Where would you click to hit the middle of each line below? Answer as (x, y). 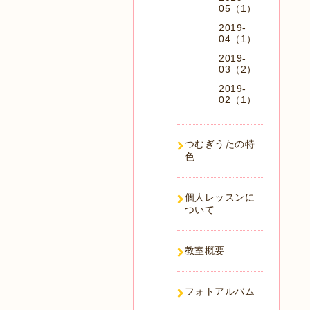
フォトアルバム (219, 291)
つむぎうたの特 (219, 144)
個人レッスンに (219, 197)
